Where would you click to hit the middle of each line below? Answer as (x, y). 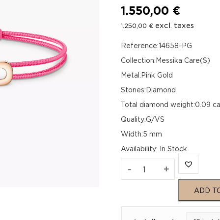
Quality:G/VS (143, 119)
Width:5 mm (142, 134)
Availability (139, 149)
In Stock (174, 149)
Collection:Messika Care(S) (166, 60)
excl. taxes (174, 25)
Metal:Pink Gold (147, 75)
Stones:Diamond (149, 90)
